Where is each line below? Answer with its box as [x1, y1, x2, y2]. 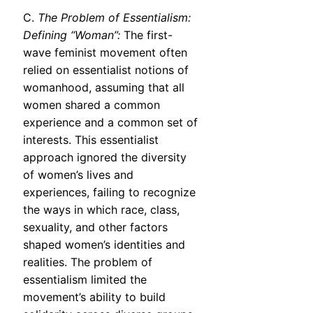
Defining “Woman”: [23, 28, 120, 43]
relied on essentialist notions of [23, 63, 189, 78]
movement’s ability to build [23, 290, 166, 305]
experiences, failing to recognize [23, 185, 196, 200]
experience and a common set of [23, 115, 198, 130]
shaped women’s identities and [23, 238, 185, 252]
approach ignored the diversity [23, 150, 187, 165]
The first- [120, 28, 173, 43]
